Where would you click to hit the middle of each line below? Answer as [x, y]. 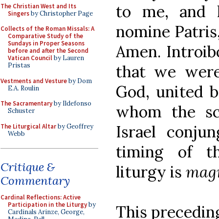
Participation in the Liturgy [47, 205]
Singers [19, 13]
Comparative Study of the [45, 36]
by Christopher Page [61, 13]
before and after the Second [48, 51]
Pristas [19, 65]
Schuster [21, 111]
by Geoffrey [75, 126]
